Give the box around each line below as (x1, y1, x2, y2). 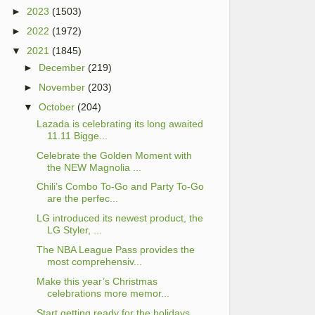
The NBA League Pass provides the (36, 244, 195, 255)
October (39, 101, 75, 112)
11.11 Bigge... (46, 129, 108, 141)
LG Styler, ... (46, 224, 102, 236)
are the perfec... (46, 193, 118, 205)
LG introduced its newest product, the (36, 212, 203, 224)
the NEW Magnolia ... (46, 161, 141, 173)
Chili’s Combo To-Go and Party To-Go (36, 181, 204, 193)
